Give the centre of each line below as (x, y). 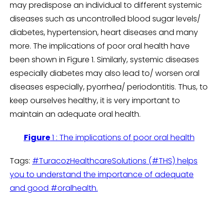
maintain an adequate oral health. (76, 114)
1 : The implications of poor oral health (122, 137)
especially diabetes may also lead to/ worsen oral (105, 73)
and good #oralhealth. (54, 188)
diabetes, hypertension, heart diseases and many (104, 32)
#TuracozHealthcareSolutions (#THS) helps (115, 161)
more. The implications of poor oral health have (100, 46)
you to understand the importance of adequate (102, 174)
